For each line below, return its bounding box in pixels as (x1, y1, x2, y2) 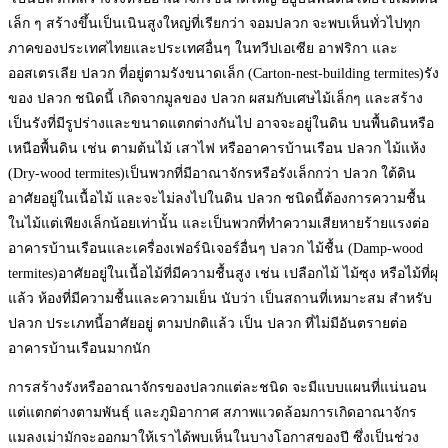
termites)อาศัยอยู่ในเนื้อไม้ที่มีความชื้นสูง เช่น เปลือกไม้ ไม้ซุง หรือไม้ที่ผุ (8, 265, 438, 281)
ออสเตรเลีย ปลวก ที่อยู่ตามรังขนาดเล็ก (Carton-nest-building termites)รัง (8, 65, 439, 81)
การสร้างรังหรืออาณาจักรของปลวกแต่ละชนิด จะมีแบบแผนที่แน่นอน (8, 379, 427, 395)
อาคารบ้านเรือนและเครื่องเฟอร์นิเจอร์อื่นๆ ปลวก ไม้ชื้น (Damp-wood (8, 240, 423, 256)
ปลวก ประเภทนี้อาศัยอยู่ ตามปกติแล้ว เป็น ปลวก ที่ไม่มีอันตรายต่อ (8, 315, 407, 331)
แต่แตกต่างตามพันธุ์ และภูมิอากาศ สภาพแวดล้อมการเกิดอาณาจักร (8, 404, 417, 420)
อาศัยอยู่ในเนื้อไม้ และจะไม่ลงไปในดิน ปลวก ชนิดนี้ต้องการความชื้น (8, 190, 426, 206)
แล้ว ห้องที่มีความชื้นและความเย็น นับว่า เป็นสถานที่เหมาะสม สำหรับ (8, 290, 432, 306)
